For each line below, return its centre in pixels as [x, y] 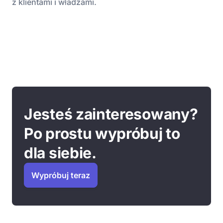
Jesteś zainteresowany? [111, 114]
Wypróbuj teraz [61, 175]
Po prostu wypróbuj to [102, 133]
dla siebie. [60, 153]
